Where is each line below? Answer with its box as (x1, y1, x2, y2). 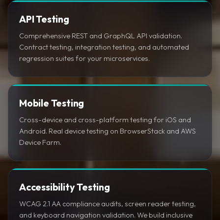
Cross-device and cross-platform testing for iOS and (19, 114, 191, 124)
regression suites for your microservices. (19, 53, 150, 63)
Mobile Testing (19, 96, 84, 109)
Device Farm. (19, 137, 61, 147)
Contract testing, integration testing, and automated (19, 42, 189, 52)
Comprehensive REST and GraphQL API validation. (19, 30, 182, 40)
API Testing (19, 12, 69, 25)
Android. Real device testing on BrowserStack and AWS (19, 126, 196, 136)
